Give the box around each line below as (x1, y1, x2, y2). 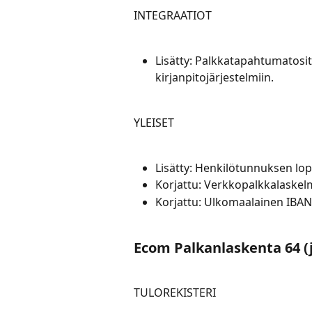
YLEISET (134, 114, 174, 130)
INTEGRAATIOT (134, 8, 212, 24)
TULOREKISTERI (134, 284, 216, 300)
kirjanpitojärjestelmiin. (155, 70, 274, 86)
